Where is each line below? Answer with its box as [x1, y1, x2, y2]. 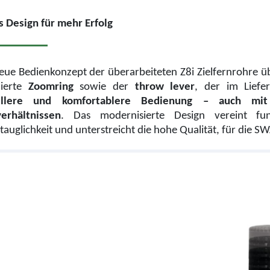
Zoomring [28, 81, 74, 93]
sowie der [73, 81, 135, 93]
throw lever [134, 81, 195, 93]
